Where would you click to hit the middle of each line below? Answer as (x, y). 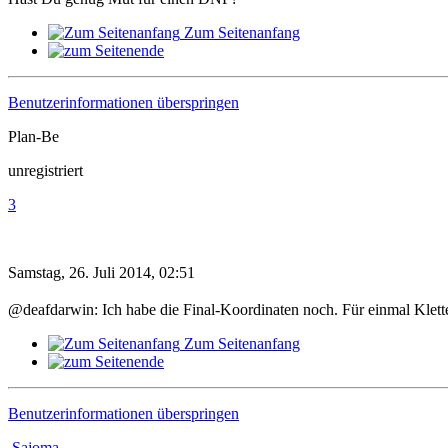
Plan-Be (33, 136)
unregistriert (45, 170)
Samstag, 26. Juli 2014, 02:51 (101, 272)
